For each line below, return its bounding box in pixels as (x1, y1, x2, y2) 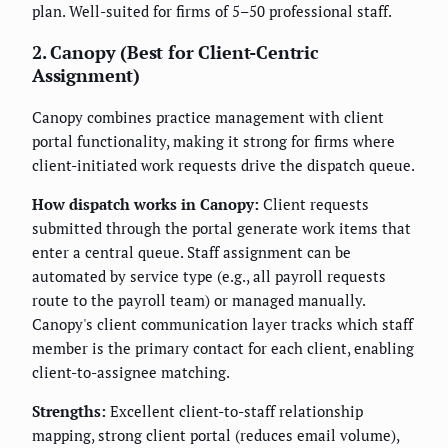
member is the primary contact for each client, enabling (32, 338, 414, 359)
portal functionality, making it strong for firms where (32, 131, 395, 152)
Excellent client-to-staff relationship (106, 401, 363, 422)
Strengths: (32, 401, 106, 422)
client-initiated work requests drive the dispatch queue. (32, 155, 415, 176)
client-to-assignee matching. (32, 362, 230, 383)
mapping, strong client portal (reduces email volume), (32, 425, 399, 446)
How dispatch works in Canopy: (32, 194, 259, 215)
